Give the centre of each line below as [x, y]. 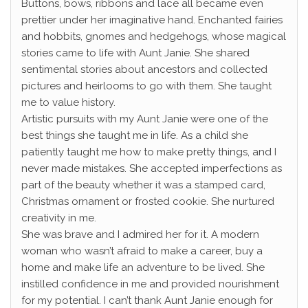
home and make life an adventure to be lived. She [143, 268]
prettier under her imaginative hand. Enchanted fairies [152, 20]
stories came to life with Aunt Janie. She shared [135, 53]
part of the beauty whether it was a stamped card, [143, 185]
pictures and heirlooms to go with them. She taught [146, 86]
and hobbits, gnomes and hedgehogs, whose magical [154, 37]
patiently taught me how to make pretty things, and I [149, 152]
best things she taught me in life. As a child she [135, 136]
